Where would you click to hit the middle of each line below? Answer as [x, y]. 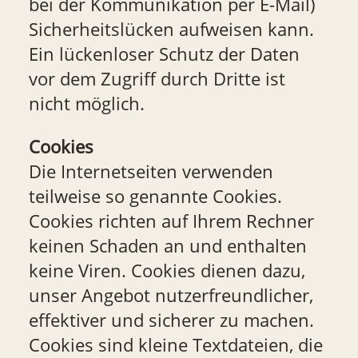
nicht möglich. [86, 104]
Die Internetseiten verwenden [151, 171]
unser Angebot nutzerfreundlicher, [171, 295]
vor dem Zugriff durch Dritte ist [157, 79]
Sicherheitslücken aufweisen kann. [171, 30]
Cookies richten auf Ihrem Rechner [171, 221]
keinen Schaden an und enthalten [167, 245]
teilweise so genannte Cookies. [155, 196]
